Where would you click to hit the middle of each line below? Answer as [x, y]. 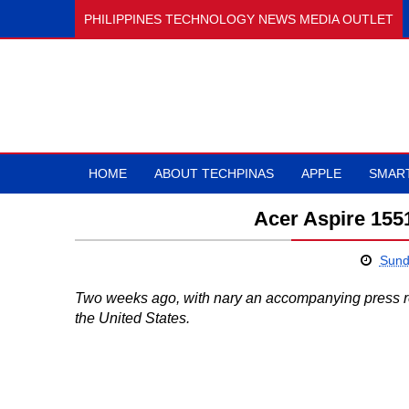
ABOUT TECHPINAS [214, 173]
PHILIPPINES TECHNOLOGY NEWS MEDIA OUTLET [239, 19]
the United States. [132, 318]
